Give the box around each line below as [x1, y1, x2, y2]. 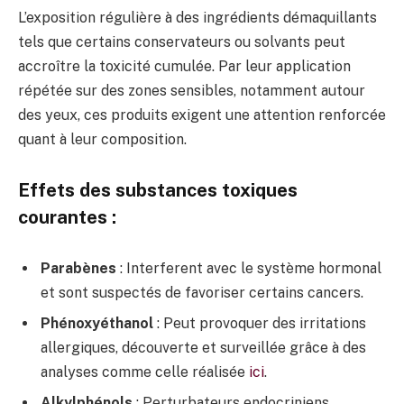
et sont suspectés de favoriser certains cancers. [41, 284, 363, 302]
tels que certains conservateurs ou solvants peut [18, 33, 345, 51]
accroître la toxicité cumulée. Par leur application [18, 58, 351, 76]
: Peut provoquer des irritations [153, 315, 366, 333]
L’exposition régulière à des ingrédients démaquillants [18, 9, 377, 27]
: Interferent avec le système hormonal [116, 260, 381, 278]
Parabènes [41, 260, 116, 278]
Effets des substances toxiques [18, 179, 298, 201]
